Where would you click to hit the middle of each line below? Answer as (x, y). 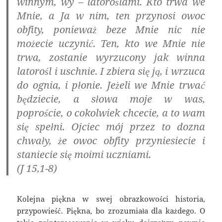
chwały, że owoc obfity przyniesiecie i (111, 141)
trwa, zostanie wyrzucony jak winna (111, 57)
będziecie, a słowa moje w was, (111, 99)
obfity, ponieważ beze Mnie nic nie (111, 30)
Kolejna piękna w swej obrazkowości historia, (111, 199)
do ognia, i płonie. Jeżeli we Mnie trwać (111, 85)
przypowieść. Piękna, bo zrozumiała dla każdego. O (111, 211)
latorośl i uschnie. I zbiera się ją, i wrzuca (111, 71)
